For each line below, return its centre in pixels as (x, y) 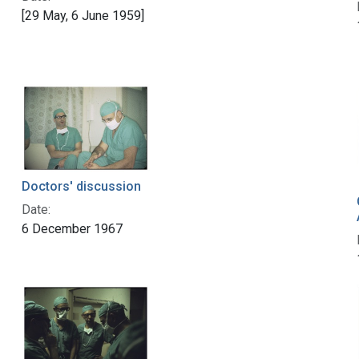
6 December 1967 (72, 228)
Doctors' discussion (81, 186)
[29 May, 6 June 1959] (83, 15)
